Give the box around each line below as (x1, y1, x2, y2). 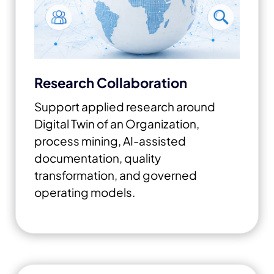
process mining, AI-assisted (34, 133, 186, 148)
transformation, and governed (34, 167, 197, 182)
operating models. (34, 184, 135, 199)
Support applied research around (34, 98, 215, 114)
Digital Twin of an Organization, (34, 116, 199, 131)
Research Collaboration (34, 73, 187, 91)
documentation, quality (34, 150, 161, 165)
